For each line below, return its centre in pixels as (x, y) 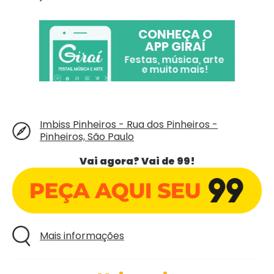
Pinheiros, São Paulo (87, 137)
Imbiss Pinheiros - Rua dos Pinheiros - (129, 124)
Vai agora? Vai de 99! (137, 161)
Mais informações (82, 235)
